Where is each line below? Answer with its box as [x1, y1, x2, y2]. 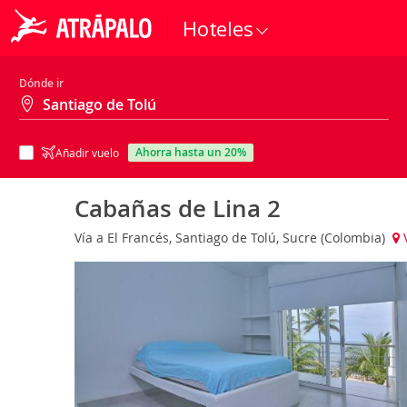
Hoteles [183, 15, 253, 42]
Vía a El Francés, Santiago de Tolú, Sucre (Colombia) [74, 229, 389, 246]
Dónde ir [19, 75, 64, 91]
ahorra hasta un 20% [143, 144, 246, 160]
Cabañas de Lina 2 [74, 193, 281, 224]
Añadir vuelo [55, 145, 119, 160]
